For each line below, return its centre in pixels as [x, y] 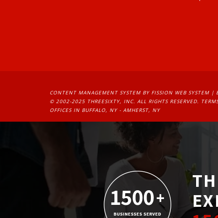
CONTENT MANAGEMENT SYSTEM [95, 92]
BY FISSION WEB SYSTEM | [178, 92]
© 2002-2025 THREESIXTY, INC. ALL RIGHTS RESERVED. [125, 101]
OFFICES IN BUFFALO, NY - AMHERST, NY [105, 110]
